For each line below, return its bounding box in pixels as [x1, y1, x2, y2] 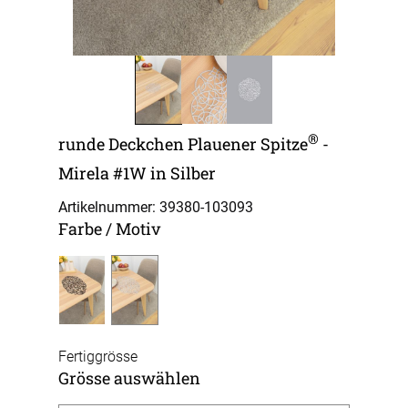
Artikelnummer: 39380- [58, 199, 204, 216]
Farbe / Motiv [58, 218, 161, 240]
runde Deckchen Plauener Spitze [58, 133, 308, 155]
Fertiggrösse [58, 348, 138, 365]
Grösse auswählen [58, 367, 200, 389]
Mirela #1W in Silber [58, 162, 216, 184]
